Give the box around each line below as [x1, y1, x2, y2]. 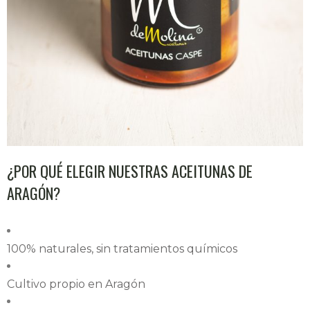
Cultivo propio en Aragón [7, 277, 145, 291]
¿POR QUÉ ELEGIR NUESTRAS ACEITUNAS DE [7, 160, 253, 183]
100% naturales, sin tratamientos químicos [7, 242, 237, 256]
